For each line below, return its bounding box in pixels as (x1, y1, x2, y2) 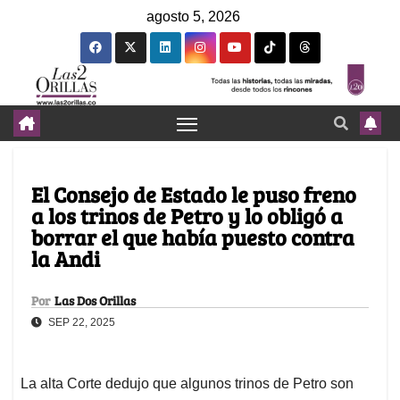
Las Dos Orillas (54, 292, 136, 310)
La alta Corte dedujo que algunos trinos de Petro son (21, 376, 354, 392)
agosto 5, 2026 (146, 9, 240, 24)
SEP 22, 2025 (46, 316, 115, 329)
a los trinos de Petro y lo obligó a (31, 201, 343, 231)
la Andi (31, 244, 100, 274)
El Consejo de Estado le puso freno (31, 179, 356, 210)
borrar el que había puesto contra (31, 222, 354, 253)
